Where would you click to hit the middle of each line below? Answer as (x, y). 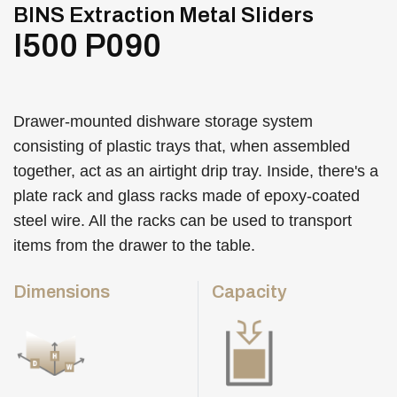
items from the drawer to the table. (134, 245)
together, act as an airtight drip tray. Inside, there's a (196, 171)
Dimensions (62, 292)
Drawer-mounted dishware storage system (163, 121)
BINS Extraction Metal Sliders (163, 15)
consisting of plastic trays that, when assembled (182, 146)
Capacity (249, 292)
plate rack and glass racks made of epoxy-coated (187, 196)
